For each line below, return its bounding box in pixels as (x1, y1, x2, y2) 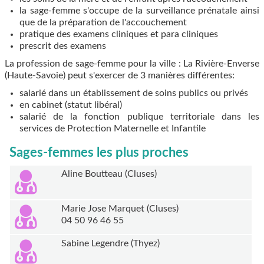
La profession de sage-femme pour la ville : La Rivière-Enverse (5, 59, 259, 69)
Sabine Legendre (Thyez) (61, 239, 160, 249)
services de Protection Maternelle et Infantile (19, 124, 206, 134)
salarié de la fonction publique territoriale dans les (19, 112, 259, 122)
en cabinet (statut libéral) (19, 100, 123, 110)
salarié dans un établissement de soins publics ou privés (19, 88, 249, 98)
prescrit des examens (19, 41, 107, 51)
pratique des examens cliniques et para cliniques (19, 29, 219, 39)
